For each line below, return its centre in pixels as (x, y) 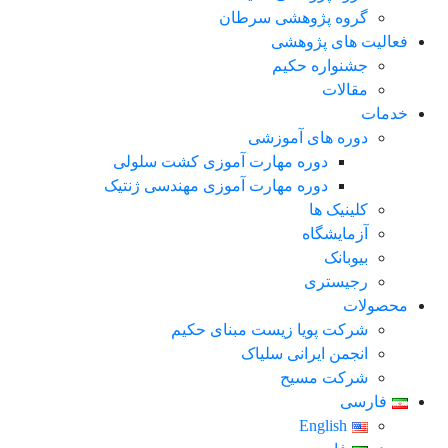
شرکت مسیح (324, 377)
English (323, 425)
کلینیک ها (338, 209)
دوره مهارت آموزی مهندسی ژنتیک (216, 185)
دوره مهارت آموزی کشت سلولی (220, 161)
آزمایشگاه (335, 233)
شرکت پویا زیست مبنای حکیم (269, 329)
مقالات (345, 89)
